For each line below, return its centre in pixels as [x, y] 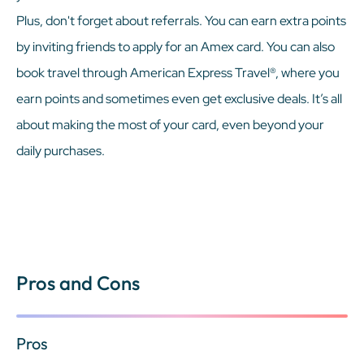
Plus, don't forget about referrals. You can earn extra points [181, 20]
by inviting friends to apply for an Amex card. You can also [175, 46]
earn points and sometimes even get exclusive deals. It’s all [179, 98]
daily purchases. [61, 150]
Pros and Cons [78, 282]
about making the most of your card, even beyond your [170, 124]
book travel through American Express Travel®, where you [178, 72]
